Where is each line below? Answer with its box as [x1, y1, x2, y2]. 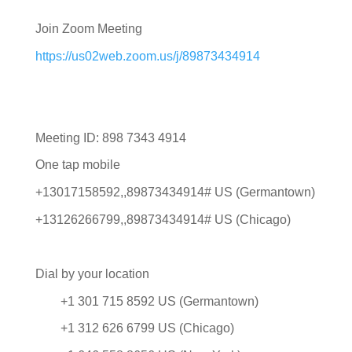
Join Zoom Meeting [35, 22, 142, 36]
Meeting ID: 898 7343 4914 [35, 130, 186, 145]
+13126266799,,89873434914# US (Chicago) [35, 212, 291, 226]
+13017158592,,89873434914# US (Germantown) [35, 185, 315, 200]
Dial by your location [35, 267, 149, 281]
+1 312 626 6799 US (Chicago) [35, 321, 234, 335]
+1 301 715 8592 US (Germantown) [35, 294, 258, 308]
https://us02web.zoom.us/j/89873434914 [35, 49, 260, 63]
